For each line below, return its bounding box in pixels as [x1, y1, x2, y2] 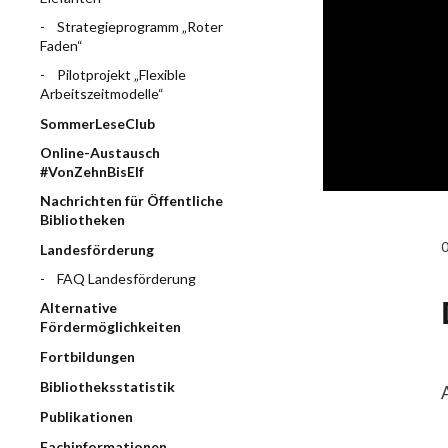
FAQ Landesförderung [57, 270, 196, 287]
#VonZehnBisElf [40, 163, 144, 180]
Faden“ [40, 37, 83, 54]
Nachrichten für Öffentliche [40, 192, 223, 209]
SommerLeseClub [40, 115, 155, 132]
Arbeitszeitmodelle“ [40, 85, 164, 102]
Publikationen [40, 408, 133, 425]
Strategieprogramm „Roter [57, 18, 223, 35]
